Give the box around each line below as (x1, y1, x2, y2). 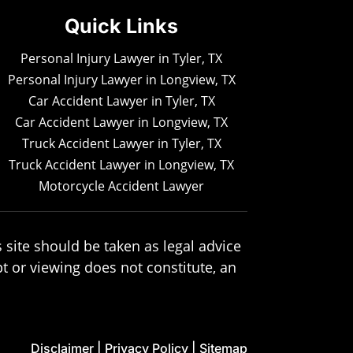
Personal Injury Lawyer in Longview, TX (7, 70, 236, 88)
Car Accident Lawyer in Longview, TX (15, 113, 229, 131)
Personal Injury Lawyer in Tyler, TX (20, 49, 223, 67)
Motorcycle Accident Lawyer (39, 176, 205, 195)
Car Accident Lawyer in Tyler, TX (28, 91, 215, 110)
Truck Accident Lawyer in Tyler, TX (21, 134, 221, 152)
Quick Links (65, 13, 179, 38)
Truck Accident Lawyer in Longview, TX (9, 155, 235, 173)
